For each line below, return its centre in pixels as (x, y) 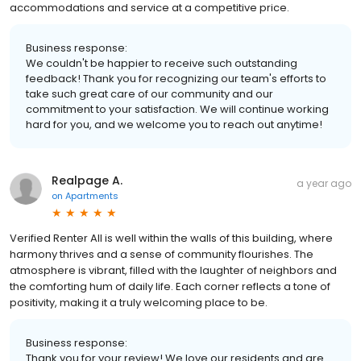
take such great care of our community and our (149, 94)
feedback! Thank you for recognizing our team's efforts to (176, 79)
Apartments (92, 196)
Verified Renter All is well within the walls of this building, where (171, 239)
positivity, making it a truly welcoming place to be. (139, 303)
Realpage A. (87, 181)
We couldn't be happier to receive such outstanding (162, 64)
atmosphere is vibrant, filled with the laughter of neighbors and (173, 271)
